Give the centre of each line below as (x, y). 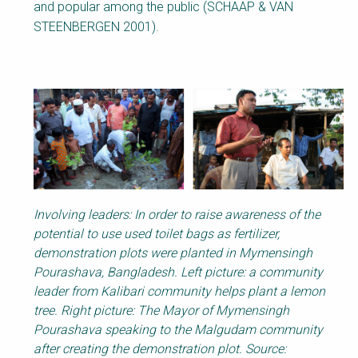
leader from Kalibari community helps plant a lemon (179, 291)
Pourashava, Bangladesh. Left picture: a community (178, 272)
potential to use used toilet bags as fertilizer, (157, 233)
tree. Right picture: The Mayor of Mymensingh (161, 310)
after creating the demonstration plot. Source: (160, 348)
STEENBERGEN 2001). (96, 27)
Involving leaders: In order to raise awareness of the (177, 214)
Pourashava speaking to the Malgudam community (178, 329)
